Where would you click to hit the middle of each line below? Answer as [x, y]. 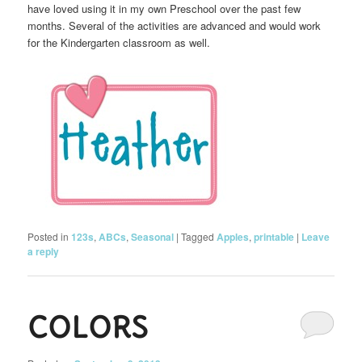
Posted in [48, 237]
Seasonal [153, 237]
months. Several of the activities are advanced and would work [175, 25]
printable [274, 237]
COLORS [88, 327]
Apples [233, 237]
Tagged [198, 237]
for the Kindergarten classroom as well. [119, 42]
